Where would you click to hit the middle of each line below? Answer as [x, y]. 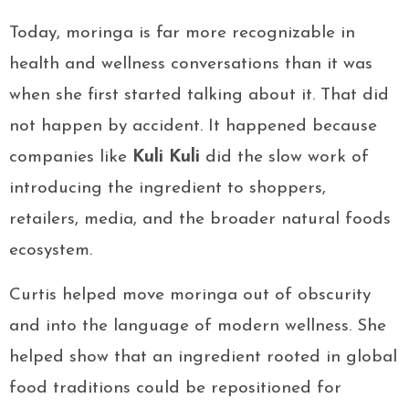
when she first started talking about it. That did [199, 96]
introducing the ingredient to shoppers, [168, 189]
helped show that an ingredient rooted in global [203, 358]
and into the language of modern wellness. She [198, 327]
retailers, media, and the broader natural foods [200, 220]
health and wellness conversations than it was [191, 65]
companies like [71, 158]
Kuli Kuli [166, 158]
